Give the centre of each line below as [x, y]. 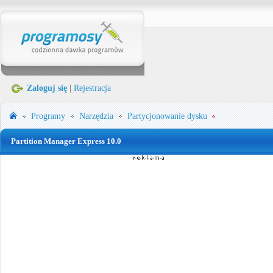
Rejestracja [92, 88]
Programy [48, 116]
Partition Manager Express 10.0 [66, 141]
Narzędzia [96, 116]
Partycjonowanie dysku [167, 116]
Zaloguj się [47, 88]
